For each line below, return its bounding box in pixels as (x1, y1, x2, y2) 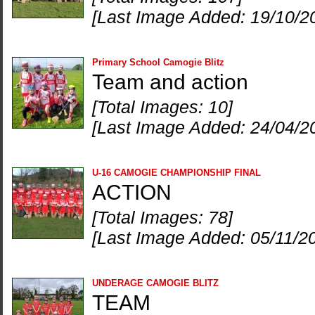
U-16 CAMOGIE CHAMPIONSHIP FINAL (92, 167, 261, 178)
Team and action (92, 70, 248, 94)
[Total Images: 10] (92, 97, 233, 117)
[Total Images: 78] (92, 207, 233, 227)
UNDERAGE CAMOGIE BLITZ (92, 278, 219, 288)
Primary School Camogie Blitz (92, 57, 224, 67)
